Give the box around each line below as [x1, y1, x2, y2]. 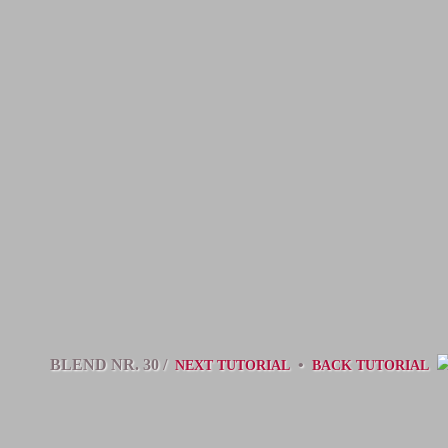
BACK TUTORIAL [312, 358, 429, 373]
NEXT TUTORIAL [175, 358, 290, 373]
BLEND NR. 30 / [50, 356, 171, 373]
